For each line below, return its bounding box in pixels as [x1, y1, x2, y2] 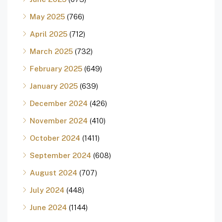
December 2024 [30, 99, 88, 108]
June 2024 [30, 203, 67, 212]
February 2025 [30, 64, 82, 73]
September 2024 [30, 151, 91, 160]
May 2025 [30, 12, 65, 21]
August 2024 [30, 168, 77, 177]
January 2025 [30, 82, 78, 91]
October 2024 [30, 134, 80, 143]
